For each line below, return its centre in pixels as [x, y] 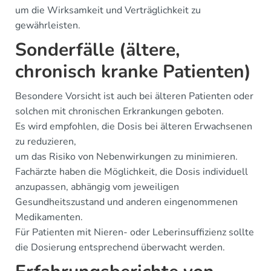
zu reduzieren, [46, 141]
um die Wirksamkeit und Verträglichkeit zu [108, 10]
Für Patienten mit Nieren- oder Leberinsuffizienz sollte [135, 232]
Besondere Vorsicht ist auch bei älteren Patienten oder [134, 96]
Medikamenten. [49, 217]
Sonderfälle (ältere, [97, 50]
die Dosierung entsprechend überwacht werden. [120, 247]
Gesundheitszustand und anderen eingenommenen [126, 202]
